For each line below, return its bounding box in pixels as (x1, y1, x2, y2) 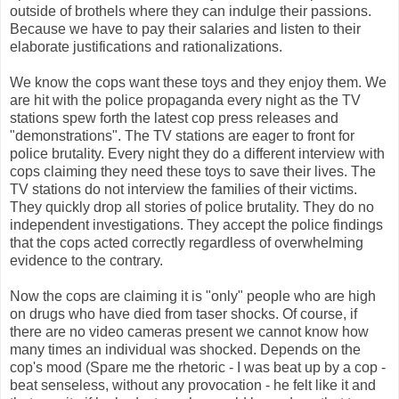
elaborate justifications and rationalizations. (10, 38, 282, 54)
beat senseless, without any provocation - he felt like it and (10, 377, 376, 393)
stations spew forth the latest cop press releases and (10, 110, 338, 126)
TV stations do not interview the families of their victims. (10, 181, 357, 197)
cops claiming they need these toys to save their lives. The (10, 163, 376, 179)
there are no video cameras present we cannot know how (10, 323, 369, 339)
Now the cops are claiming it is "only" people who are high (10, 288, 376, 304)
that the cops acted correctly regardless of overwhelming (10, 234, 363, 250)
